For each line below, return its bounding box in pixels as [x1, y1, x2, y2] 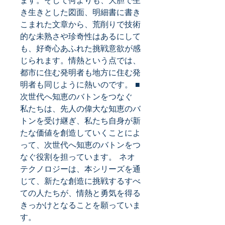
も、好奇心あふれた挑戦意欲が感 [20, 43, 141, 54]
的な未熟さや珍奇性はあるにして [20, 31, 141, 42]
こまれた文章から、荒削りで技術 [20, 19, 141, 30]
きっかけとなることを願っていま [20, 199, 141, 210]
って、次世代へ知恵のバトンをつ [20, 139, 141, 150]
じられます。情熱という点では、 [20, 55, 141, 66]
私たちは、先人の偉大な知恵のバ [20, 103, 141, 114]
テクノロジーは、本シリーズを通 [20, 163, 141, 174]
